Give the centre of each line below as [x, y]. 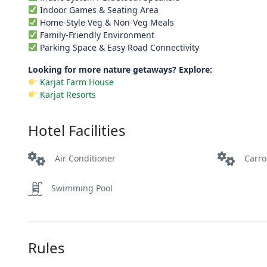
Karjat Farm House [77, 82]
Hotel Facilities [77, 130]
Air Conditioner [85, 158]
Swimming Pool [82, 188]
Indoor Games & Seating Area [98, 10]
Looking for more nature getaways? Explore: [120, 69]
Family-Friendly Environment [96, 35]
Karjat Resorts [68, 94]
